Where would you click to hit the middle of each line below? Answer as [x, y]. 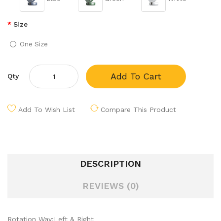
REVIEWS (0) [110, 186]
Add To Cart [136, 76]
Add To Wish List [47, 110]
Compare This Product [138, 110]
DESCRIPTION [110, 164]
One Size [34, 44]
